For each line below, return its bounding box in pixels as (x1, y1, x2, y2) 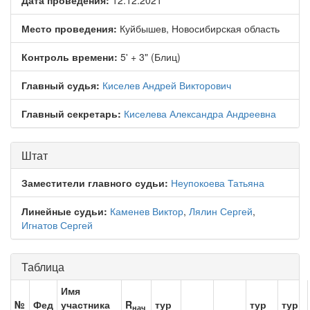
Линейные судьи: (21, 204, 107, 218)
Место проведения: (21, 21, 117, 35)
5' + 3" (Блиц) (118, 50, 181, 64)
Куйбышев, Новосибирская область (117, 21, 280, 35)
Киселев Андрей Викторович (102, 78, 231, 92)
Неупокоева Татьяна (171, 176, 264, 190)
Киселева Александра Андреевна (124, 107, 276, 120)
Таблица (21, 259, 64, 275)
